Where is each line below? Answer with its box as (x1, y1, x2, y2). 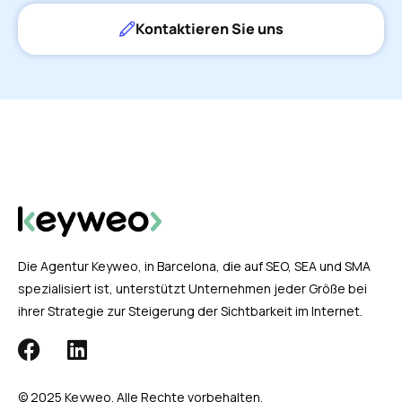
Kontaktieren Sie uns (135, 19, 284, 39)
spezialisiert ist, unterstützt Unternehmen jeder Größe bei (18, 279, 367, 297)
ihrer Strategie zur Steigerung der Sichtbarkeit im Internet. (18, 301, 363, 319)
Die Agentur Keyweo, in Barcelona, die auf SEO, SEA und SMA (18, 257, 371, 275)
